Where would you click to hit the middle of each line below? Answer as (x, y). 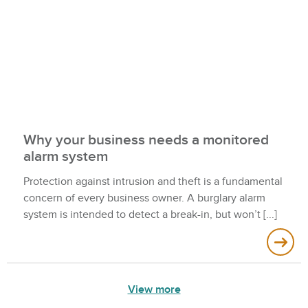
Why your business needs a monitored (146, 140)
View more (154, 289)
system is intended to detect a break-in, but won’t (142, 214)
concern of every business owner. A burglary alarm (144, 198)
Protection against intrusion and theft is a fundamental (153, 181)
